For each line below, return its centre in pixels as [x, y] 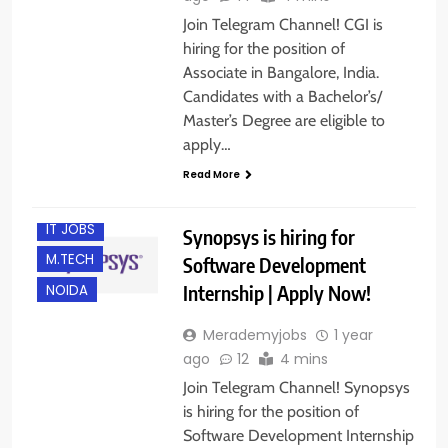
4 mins [303, 358]
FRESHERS [77, 170]
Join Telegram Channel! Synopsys [296, 387]
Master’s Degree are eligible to [283, 120]
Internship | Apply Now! [276, 292]
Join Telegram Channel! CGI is [282, 24]
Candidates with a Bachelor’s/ [282, 96]
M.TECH [70, 260]
